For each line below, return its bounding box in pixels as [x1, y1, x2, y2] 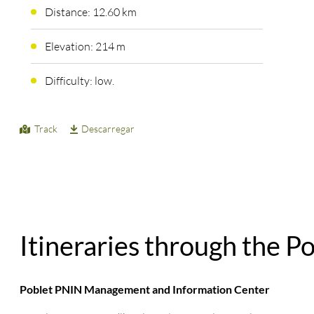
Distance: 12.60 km [44, 4, 137, 19]
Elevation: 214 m [44, 39, 125, 53]
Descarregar [81, 122, 135, 135]
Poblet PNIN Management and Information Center [20, 282, 271, 296]
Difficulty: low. [44, 73, 114, 88]
